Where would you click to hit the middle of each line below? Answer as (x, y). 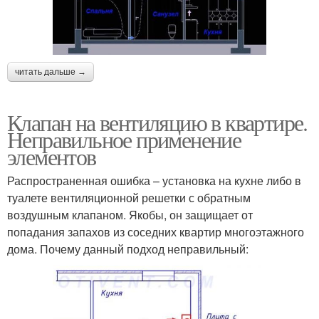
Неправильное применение (124, 139)
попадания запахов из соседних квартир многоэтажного (156, 231)
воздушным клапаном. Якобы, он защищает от (130, 214)
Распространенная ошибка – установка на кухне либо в (154, 180)
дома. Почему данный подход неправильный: (128, 249)
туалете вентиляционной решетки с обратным (129, 197)
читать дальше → (51, 72)
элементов (52, 156)
